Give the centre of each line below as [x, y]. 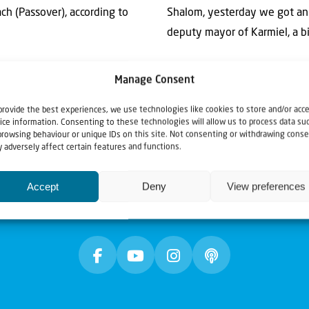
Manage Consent [154, 81]
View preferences [266, 186]
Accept [42, 186]
